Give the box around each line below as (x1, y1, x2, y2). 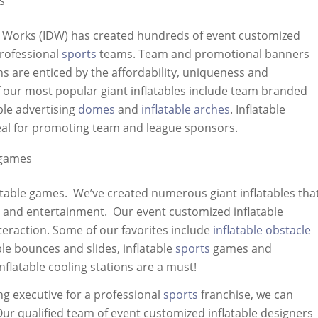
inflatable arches (141, 102, 230, 118)
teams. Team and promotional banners (97, 46, 309, 62)
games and (210, 240, 272, 256)
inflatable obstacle (213, 221, 311, 238)
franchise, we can (198, 287, 293, 303)
